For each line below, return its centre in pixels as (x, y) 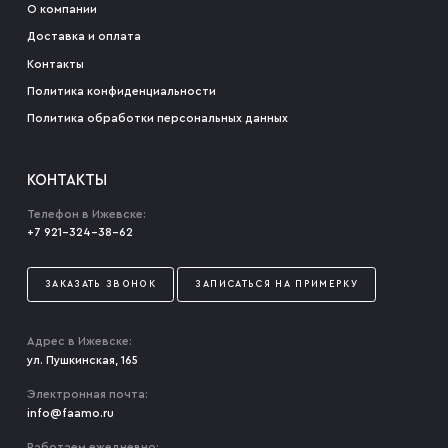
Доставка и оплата (83, 37)
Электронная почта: (87, 395)
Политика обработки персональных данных (157, 119)
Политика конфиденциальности (121, 92)
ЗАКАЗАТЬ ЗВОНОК (101, 284)
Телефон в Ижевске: (86, 214)
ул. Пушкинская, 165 (82, 361)
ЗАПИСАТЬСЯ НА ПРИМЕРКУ (277, 284)
